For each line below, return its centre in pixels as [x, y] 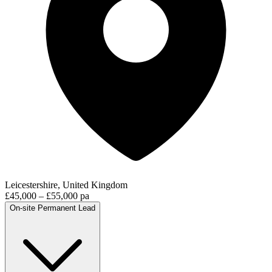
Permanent [57, 208]
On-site [22, 208]
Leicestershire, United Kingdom [66, 185]
